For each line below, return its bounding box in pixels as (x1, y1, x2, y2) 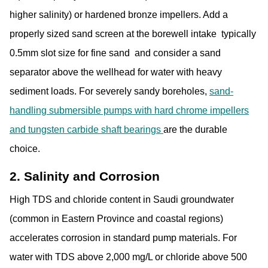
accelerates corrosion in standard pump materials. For (10, 233, 237, 243)
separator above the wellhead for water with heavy (10, 66, 222, 77)
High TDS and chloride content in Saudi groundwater (10, 194, 234, 205)
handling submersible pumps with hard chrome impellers (10, 105, 249, 115)
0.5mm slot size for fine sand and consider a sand (10, 47, 221, 58)
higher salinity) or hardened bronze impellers (10, 9, 199, 20)
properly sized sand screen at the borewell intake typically (10, 28, 256, 39)
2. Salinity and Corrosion (10, 169, 160, 183)
